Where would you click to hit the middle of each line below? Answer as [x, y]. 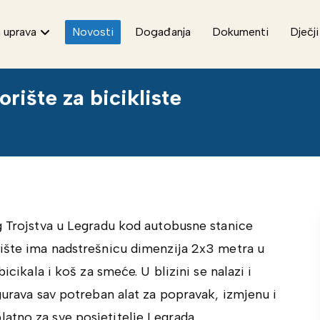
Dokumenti [241, 32]
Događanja [163, 32]
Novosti [93, 32]
